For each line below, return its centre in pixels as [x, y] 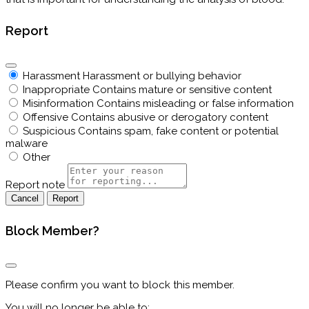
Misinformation [58, 104]
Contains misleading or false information [195, 104]
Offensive [46, 118]
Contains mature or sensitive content [182, 90]
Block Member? [52, 231]
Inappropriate [56, 90]
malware [27, 144]
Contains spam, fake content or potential [178, 131]
